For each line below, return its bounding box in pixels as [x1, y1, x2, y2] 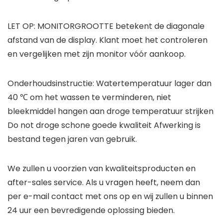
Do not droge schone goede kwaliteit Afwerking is [7, 119, 201, 131]
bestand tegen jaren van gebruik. [7, 133, 137, 145]
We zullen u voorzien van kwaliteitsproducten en [7, 163, 196, 175]
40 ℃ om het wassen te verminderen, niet [7, 92, 171, 104]
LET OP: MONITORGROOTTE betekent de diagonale [7, 20, 205, 32]
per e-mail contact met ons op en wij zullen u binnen [7, 191, 213, 203]
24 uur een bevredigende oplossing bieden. [7, 205, 175, 217]
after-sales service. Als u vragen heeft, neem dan [7, 177, 200, 189]
